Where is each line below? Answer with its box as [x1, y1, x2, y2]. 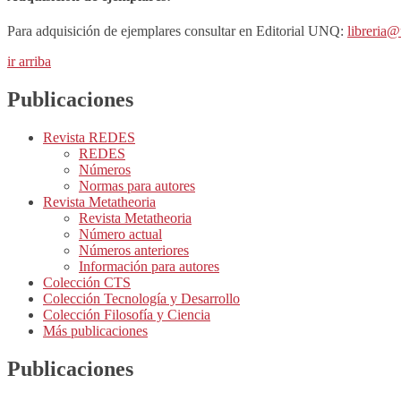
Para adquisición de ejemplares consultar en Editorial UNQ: [7, 23, 347, 39]
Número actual [79, 226, 162, 243]
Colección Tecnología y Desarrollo [43, 291, 240, 307]
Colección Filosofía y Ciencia [43, 307, 210, 323]
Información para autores [79, 259, 219, 275]
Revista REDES [43, 130, 135, 146]
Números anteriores [79, 243, 189, 259]
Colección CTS [43, 275, 131, 291]
